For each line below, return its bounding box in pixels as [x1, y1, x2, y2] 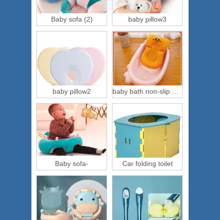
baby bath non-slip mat [172, 87, 179, 95]
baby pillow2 [53, 87, 91, 95]
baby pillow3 [128, 15, 166, 23]
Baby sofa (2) [51, 15, 93, 23]
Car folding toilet [122, 160, 173, 167]
